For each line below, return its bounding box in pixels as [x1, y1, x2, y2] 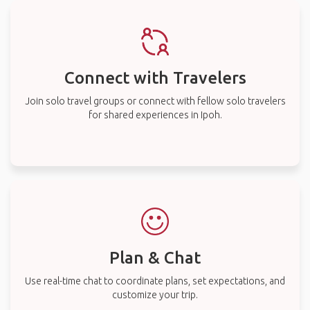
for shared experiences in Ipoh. [88, 109, 222, 120]
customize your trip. [112, 289, 198, 300]
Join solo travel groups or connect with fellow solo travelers [24, 95, 286, 107]
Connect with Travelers [64, 69, 246, 87]
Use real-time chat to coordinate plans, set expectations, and [25, 275, 285, 286]
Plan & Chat [109, 248, 201, 267]
